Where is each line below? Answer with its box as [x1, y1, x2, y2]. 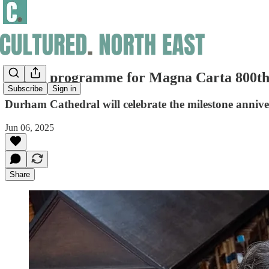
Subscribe [8, 84, 43, 94]
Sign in [52, 84, 76, 94]
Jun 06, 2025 [5, 122, 54, 133]
